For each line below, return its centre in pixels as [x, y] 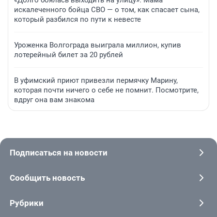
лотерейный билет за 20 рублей [69, 55]
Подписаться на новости [59, 153]
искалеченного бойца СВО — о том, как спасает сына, [107, 10]
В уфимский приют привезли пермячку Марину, [96, 81]
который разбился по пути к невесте [77, 20]
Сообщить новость [47, 178]
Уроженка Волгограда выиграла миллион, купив [98, 45]
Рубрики [27, 203]
